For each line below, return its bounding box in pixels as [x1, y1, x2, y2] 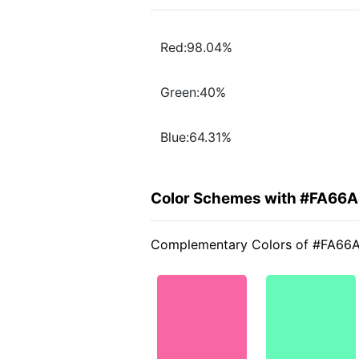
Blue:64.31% [160, 129, 232, 146]
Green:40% [160, 84, 226, 101]
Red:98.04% [160, 39, 232, 56]
